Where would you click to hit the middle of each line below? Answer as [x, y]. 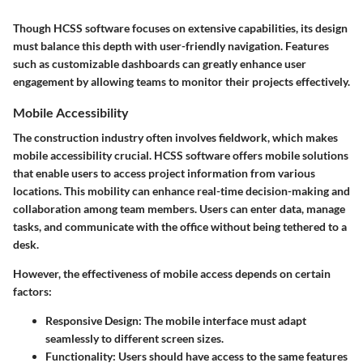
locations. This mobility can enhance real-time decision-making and [181, 191]
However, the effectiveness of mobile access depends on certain [172, 274]
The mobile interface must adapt [224, 321]
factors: [32, 292]
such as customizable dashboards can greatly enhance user [160, 64]
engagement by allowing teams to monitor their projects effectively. [181, 82]
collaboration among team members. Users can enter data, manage [179, 209]
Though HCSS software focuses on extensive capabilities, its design [180, 28]
